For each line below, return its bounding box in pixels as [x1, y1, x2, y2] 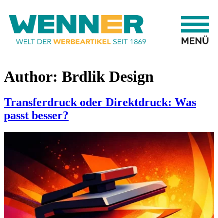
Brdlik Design [62, 67, 154, 85]
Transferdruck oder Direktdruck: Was [4, 96, 196, 109]
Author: [4, 67, 62, 85]
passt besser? [4, 109, 69, 122]
